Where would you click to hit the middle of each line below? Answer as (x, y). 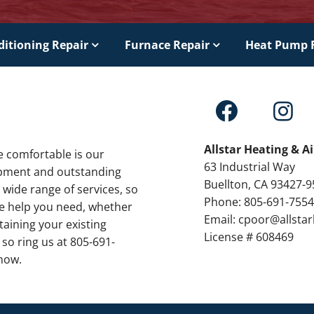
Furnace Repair (167, 45)
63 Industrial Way (250, 166)
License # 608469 (249, 237)
